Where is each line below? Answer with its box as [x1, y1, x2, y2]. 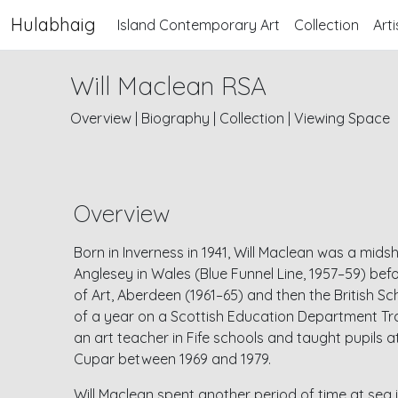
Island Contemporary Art [117, 16, 280, 34]
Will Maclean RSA [70, 70, 267, 101]
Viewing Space [294, 109, 391, 127]
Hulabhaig [11, 13, 96, 36]
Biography [141, 109, 214, 127]
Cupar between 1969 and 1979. [74, 350, 272, 368]
